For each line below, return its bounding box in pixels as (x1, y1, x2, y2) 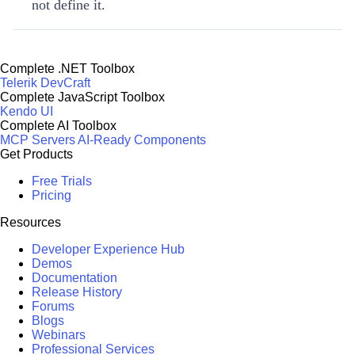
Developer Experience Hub (32, 242, 185, 256)
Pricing (32, 189, 71, 202)
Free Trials (32, 174, 92, 188)
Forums (32, 300, 74, 313)
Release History (32, 285, 122, 299)
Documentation (32, 271, 117, 284)
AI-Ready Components (78, 133, 206, 147)
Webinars (32, 328, 86, 342)
